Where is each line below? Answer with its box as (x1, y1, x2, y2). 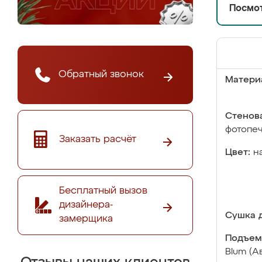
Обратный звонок (58, 69, 144, 80)
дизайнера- (59, 199, 113, 210)
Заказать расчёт (59, 134, 136, 144)
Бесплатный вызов (59, 185, 147, 196)
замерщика (59, 213, 113, 224)
